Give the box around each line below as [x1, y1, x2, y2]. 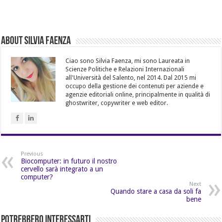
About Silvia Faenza [1, 35, 71, 47]
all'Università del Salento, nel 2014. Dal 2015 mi [65, 74, 197, 81]
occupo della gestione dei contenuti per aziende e [65, 82, 204, 90]
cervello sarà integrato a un [21, 165, 104, 173]
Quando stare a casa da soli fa [110, 187, 201, 195]
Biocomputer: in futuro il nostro [21, 157, 117, 165]
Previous [21, 150, 44, 157]
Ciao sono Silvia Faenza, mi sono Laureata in [65, 57, 190, 64]
